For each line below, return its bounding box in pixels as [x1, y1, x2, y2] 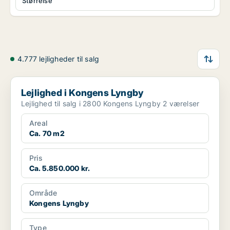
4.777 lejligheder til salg [17, 54, 100, 64]
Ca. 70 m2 [29, 129, 65, 138]
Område [29, 188, 57, 198]
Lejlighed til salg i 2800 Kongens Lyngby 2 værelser [163, 99, 200, 108]
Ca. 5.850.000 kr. [29, 164, 90, 173]
